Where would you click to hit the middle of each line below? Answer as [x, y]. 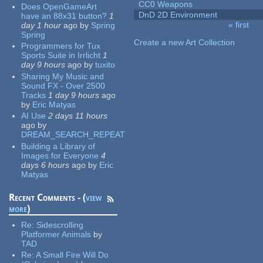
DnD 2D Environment [178, 15]
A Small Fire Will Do [73, 255]
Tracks [34, 95]
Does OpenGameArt [59, 6]
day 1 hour [41, 25]
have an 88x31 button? [64, 16]
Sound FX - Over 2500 [63, 85]
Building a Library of [58, 146]
